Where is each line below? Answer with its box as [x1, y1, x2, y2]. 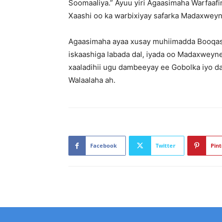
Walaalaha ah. [68, 75, 115, 85]
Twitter [156, 142, 175, 149]
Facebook [90, 142, 117, 149]
